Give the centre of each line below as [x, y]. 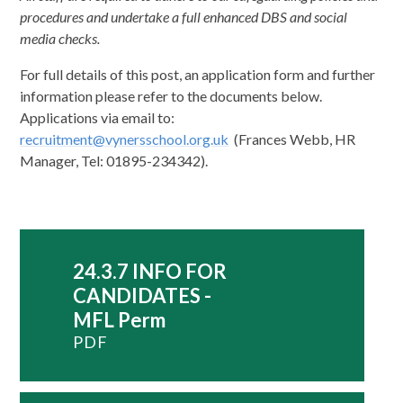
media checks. [60, 38]
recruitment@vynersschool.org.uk [125, 139]
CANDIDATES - [142, 295]
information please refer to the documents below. [173, 95]
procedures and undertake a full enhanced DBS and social [184, 16]
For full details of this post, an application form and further [198, 74]
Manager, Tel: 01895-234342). [114, 160]
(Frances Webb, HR [292, 139]
